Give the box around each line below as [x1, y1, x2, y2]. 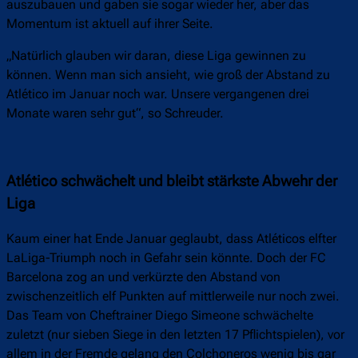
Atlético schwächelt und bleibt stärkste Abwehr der [6, 172, 337, 190]
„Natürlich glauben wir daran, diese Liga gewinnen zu [6, 48, 306, 64]
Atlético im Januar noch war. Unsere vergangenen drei [6, 86, 309, 102]
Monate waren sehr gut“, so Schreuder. [6, 105, 224, 121]
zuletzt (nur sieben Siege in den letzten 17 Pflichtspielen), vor [6, 327, 344, 343]
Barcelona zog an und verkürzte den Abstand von [6, 269, 280, 285]
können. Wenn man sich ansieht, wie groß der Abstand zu [6, 67, 330, 83]
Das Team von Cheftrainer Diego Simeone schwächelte [6, 308, 313, 324]
